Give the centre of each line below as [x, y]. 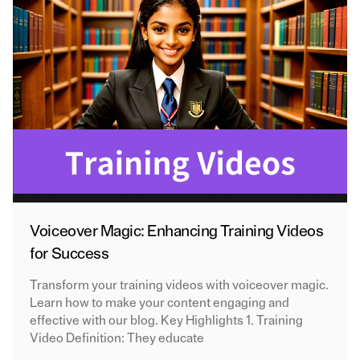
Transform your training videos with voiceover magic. [180, 285]
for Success [70, 254]
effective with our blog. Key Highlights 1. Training [167, 320]
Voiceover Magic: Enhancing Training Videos [177, 231]
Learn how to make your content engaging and [160, 303]
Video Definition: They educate [117, 338]
